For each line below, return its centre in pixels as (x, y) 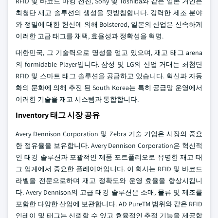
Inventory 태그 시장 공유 (58, 115)
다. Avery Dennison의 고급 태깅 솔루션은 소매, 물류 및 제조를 (109, 192)
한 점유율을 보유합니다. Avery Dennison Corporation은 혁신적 (109, 145)
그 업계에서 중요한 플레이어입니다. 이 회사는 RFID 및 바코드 (109, 169)
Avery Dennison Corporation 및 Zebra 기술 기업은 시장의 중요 (109, 134)
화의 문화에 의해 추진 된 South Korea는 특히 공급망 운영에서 (109, 88)
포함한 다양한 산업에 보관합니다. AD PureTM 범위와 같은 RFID (109, 204)
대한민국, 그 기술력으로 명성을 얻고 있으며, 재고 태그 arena (109, 53)
